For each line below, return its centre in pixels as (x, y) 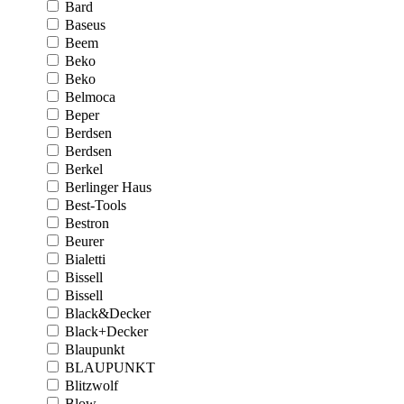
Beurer (84, 241)
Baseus (85, 25)
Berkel (84, 169)
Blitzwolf (92, 386)
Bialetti (85, 259)
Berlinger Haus (108, 187)
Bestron (87, 223)
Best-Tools (96, 205)
